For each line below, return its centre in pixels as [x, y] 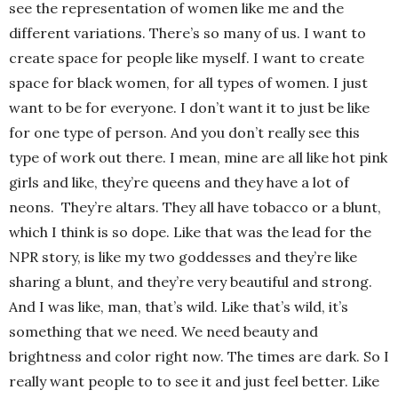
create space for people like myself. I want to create [187, 57]
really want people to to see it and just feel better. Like [194, 381]
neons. [32, 207]
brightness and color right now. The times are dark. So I [199, 356]
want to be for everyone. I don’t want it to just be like [189, 107]
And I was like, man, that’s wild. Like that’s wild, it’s [179, 306]
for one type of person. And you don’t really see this [184, 132]
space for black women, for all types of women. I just [188, 82]
